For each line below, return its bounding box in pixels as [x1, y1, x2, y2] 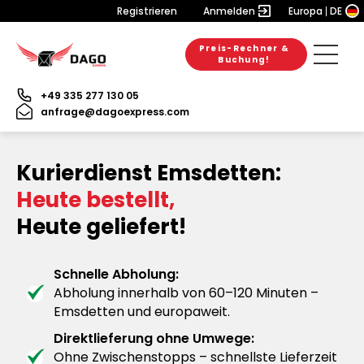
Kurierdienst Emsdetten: [16, 158, 281, 188]
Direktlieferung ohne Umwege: [54, 329, 254, 348]
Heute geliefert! [16, 212, 186, 241]
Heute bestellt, [16, 185, 175, 214]
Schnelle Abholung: [54, 265, 179, 284]
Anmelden [203, 4, 255, 18]
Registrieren [117, 4, 177, 18]
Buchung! [218, 54, 271, 66]
